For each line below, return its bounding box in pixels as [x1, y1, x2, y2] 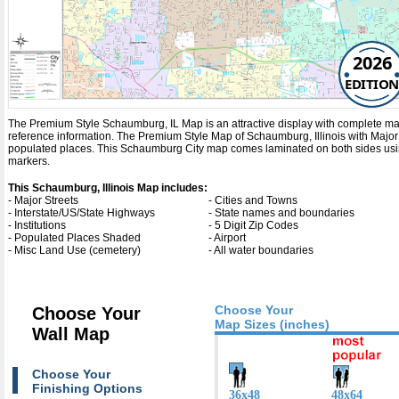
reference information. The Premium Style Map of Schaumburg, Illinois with [8, 129, 370, 142]
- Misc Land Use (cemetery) [8, 243, 141, 256]
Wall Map [32, 323, 110, 344]
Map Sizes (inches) [214, 316, 330, 331]
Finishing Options [32, 380, 142, 395]
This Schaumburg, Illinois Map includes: [8, 181, 208, 194]
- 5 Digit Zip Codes [208, 218, 298, 232]
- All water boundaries [208, 243, 313, 256]
